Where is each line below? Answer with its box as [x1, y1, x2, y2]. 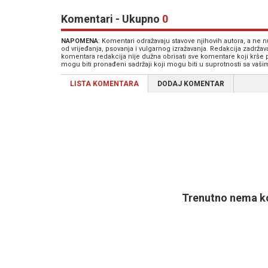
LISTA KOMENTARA [70, 80, 139, 88]
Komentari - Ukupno [61, 13, 162, 25]
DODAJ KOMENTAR [157, 80, 224, 88]
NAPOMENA [61, 37, 98, 45]
